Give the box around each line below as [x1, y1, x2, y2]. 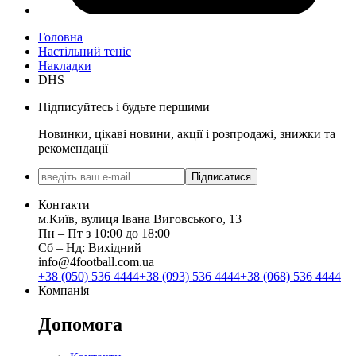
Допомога [38, 313, 122, 335]
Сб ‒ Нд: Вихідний [38, 240, 141, 254]
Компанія [38, 283, 89, 297]
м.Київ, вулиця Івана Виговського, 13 [38, 211, 242, 226]
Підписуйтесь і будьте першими [38, 99, 210, 114]
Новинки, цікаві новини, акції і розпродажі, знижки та [38, 126, 335, 141]
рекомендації [38, 141, 108, 155]
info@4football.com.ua [38, 254, 154, 269]
